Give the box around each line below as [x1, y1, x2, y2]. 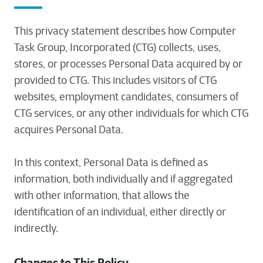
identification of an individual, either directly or [14, 205, 226, 218]
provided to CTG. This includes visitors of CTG [14, 74, 217, 87]
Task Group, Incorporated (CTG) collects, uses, [14, 41, 221, 54]
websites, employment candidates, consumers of [14, 90, 238, 103]
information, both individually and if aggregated [14, 173, 232, 186]
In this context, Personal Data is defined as [14, 156, 208, 169]
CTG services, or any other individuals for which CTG [14, 107, 248, 120]
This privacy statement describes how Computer [14, 25, 236, 38]
